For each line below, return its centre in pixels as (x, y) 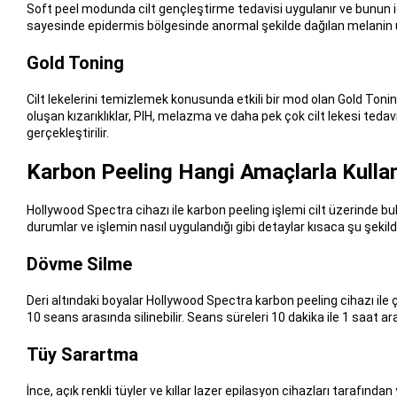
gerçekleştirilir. (67, 133)
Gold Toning (75, 63)
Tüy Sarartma (82, 354)
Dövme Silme (79, 264)
